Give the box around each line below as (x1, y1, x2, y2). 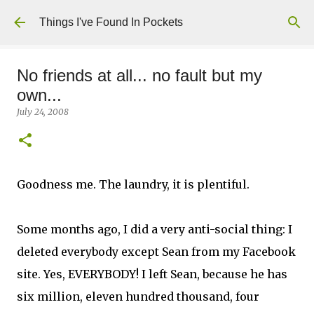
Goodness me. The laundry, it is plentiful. (17, 177, 250, 191)
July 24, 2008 (17, 107, 69, 117)
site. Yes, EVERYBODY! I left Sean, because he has (17, 267, 287, 281)
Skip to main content (107, 11, 207, 23)
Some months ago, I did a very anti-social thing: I (17, 222, 292, 236)
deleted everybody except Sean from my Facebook (17, 245, 296, 259)
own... (17, 86, 62, 104)
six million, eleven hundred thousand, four (17, 289, 259, 303)
